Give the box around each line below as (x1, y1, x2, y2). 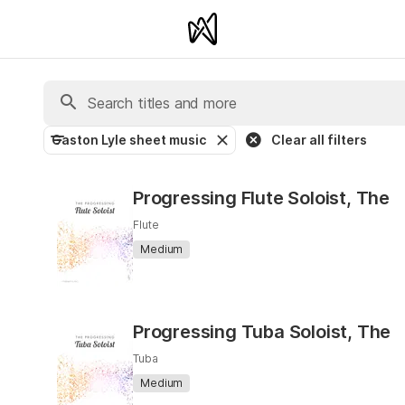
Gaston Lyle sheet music (52, 132, 206, 147)
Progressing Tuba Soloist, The (133, 321, 391, 343)
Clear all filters (271, 132, 367, 147)
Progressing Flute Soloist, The (133, 187, 390, 209)
